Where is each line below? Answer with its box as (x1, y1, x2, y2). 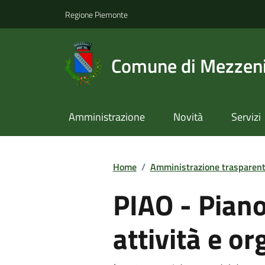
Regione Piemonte (65, 8, 128, 21)
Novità (173, 109, 203, 125)
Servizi (231, 109, 261, 125)
